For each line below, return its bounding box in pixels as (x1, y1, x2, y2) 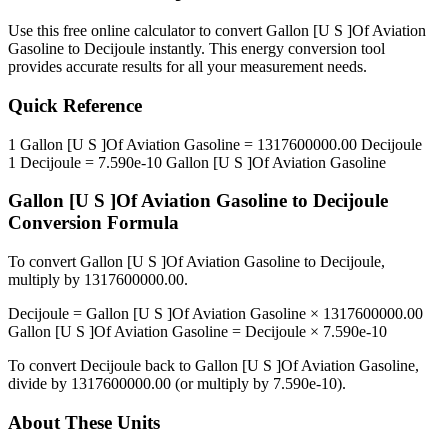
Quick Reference (8, 95, 142, 117)
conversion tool (284, 40, 385, 58)
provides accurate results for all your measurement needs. (8, 58, 367, 76)
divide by (8, 375, 71, 393)
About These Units (8, 411, 160, 433)
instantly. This (145, 40, 241, 58)
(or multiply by (171, 375, 273, 393)
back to (141, 357, 195, 375)
